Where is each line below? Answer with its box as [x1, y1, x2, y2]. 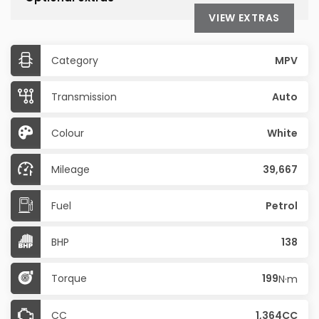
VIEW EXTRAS [209, 11, 280, 25]
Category [51, 53, 98, 68]
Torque [51, 271, 87, 286]
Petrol [266, 199, 298, 213]
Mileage [51, 162, 90, 177]
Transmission [51, 90, 117, 104]
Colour [51, 126, 84, 140]
